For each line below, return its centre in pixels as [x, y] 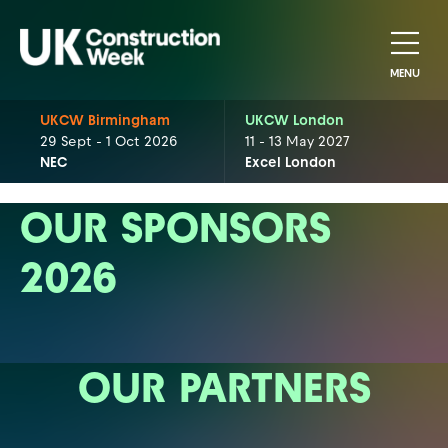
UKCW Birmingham [105, 120]
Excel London [290, 162]
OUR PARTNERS [224, 387]
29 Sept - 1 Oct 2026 [109, 141]
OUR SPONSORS [175, 227]
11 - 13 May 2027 [297, 141]
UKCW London [294, 120]
